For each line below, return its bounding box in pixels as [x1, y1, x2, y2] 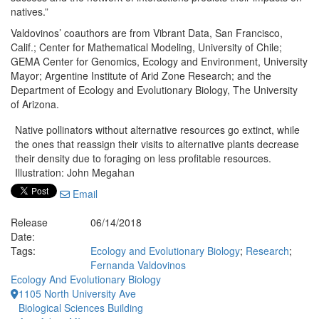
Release [11, 215, 48, 229]
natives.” [11, 4, 48, 19]
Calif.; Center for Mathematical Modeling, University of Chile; [11, 40, 282, 54]
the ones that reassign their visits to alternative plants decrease [15, 137, 299, 151]
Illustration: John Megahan [15, 165, 135, 179]
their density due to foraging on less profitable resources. [15, 151, 271, 165]
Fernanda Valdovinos [90, 258, 186, 272]
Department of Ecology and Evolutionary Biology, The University [11, 83, 298, 97]
